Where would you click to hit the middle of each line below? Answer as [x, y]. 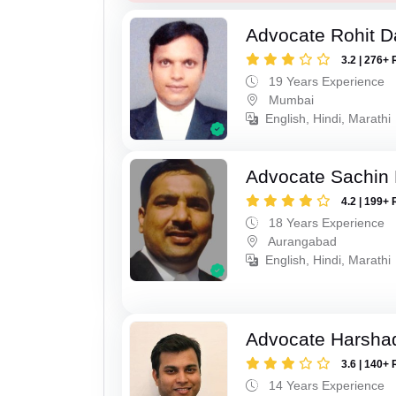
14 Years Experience [325, 386]
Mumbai [290, 100]
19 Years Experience [325, 82]
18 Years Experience [325, 223]
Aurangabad [301, 242]
